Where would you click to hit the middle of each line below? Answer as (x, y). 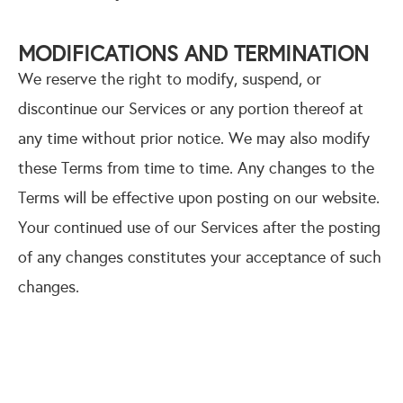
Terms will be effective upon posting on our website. (199, 198)
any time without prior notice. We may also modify (194, 139)
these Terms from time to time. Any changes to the (196, 168)
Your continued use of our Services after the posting (199, 228)
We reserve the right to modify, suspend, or (170, 79)
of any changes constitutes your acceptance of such (200, 257)
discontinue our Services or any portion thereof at (191, 109)
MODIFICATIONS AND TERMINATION (193, 54)
